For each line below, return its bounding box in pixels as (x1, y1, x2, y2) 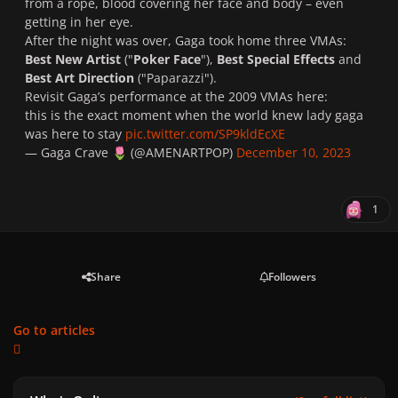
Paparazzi (147, 69, 204, 87)
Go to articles (13, 322, 95, 339)
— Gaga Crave (25, 144, 112, 162)
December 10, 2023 (236, 144, 351, 162)
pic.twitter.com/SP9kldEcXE (125, 125, 285, 143)
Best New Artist (25, 51, 121, 68)
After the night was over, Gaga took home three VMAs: (25, 32, 346, 50)
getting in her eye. (25, 13, 137, 31)
